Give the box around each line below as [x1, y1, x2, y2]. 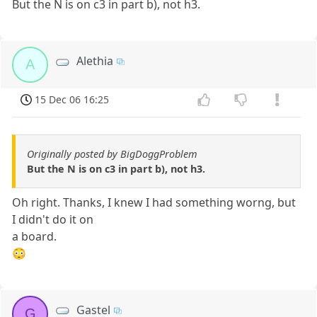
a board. [12, 228, 57, 244]
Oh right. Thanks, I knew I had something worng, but [12, 194, 296, 210]
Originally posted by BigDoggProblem [27, 146, 197, 161]
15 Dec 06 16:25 [35, 92, 110, 106]
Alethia [76, 52, 114, 69]
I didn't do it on [12, 211, 94, 227]
